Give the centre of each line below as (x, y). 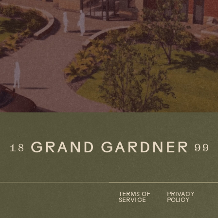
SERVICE (132, 201)
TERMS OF (135, 195)
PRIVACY (181, 195)
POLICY (178, 201)
